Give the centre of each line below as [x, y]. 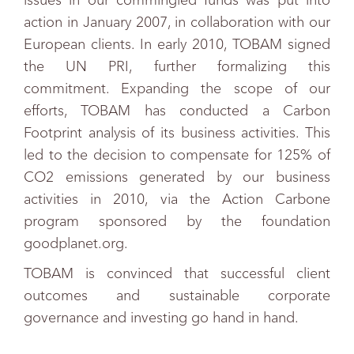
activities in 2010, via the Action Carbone [177, 199]
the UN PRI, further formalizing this [177, 66]
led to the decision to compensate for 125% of [177, 155]
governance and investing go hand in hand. [161, 318]
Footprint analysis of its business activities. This [177, 133]
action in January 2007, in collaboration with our [177, 22]
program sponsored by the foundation [177, 221]
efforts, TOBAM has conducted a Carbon [177, 111]
